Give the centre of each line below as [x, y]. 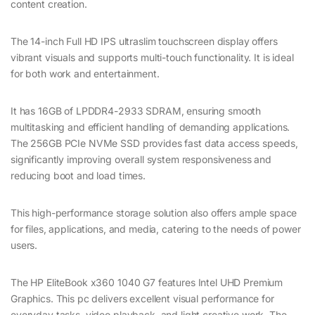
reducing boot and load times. [78, 176]
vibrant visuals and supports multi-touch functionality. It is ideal [152, 58]
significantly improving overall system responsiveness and [141, 160]
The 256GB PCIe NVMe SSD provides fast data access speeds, [155, 143]
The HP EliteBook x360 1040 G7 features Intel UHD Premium [147, 283]
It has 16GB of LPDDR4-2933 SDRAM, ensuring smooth [136, 111]
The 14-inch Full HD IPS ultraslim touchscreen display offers [144, 41]
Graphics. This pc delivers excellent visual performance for [142, 299]
